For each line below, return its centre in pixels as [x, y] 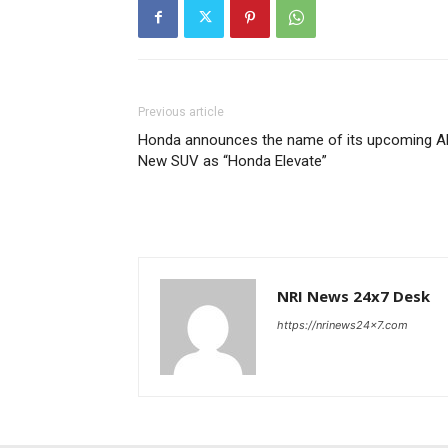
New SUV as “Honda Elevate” [232, 160]
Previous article [181, 111]
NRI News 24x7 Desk [353, 295]
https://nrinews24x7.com [342, 324]
